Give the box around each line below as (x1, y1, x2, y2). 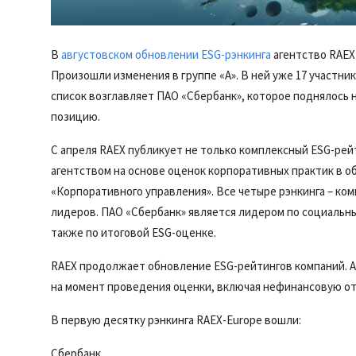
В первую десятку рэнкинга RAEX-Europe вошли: (51, 312, 301, 328)
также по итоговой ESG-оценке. (51, 225, 216, 241)
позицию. (51, 109, 100, 125)
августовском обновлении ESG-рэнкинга (61, 47, 271, 63)
